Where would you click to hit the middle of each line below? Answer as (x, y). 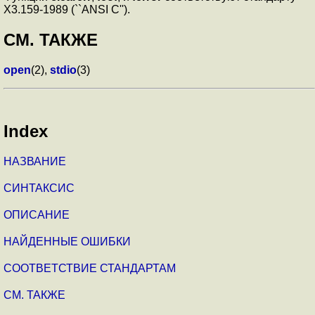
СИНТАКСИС (39, 188)
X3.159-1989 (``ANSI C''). (68, 10)
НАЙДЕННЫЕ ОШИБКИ (67, 241)
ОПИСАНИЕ (37, 214)
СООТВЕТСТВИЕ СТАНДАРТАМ (90, 268)
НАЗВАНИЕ (35, 161)
